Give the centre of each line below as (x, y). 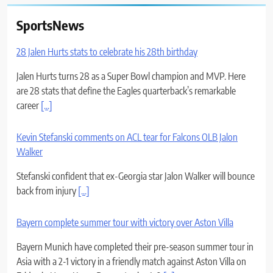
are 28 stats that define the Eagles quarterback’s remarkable (126, 90)
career (29, 105)
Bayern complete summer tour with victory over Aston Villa (125, 222)
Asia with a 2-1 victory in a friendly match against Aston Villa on (131, 261)
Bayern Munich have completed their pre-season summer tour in (135, 246)
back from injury (47, 190)
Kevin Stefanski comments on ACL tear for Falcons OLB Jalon (127, 137)
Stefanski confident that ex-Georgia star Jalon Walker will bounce (136, 176)
